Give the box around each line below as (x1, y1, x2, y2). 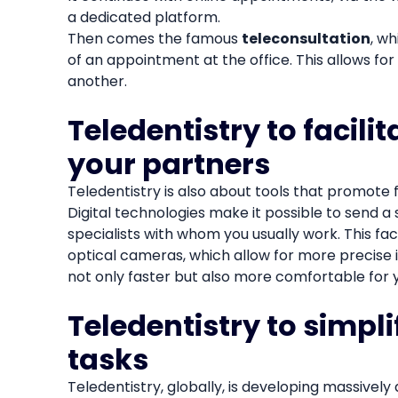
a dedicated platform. (67, 6, 220, 28)
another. (67, 70, 127, 92)
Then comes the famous (67, 28, 242, 49)
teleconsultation (241, 28, 370, 49)
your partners (67, 143, 270, 184)
